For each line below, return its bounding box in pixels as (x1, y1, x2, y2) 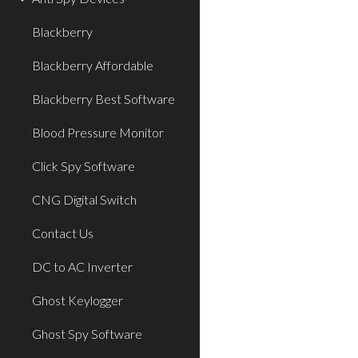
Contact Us (32, 225, 93, 241)
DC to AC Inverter (32, 259, 133, 274)
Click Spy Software (32, 158, 135, 173)
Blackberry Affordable (32, 58, 153, 73)
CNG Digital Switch (32, 192, 137, 207)
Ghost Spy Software (32, 326, 142, 341)
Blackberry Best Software (32, 91, 175, 106)
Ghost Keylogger (32, 292, 123, 308)
